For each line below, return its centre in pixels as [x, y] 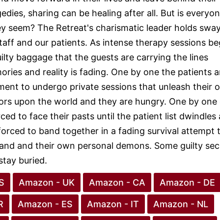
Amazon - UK [46, 182]
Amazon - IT [113, 204]
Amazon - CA [117, 182]
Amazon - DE [187, 182]
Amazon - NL [180, 204]
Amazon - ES [45, 204]
